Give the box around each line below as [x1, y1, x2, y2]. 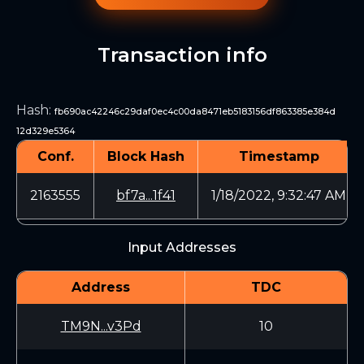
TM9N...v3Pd [60, 318, 141, 334]
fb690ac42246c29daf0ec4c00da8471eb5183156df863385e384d [54, 106, 336, 117]
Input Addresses [128, 240, 236, 255]
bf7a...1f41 [116, 188, 175, 203]
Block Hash [107, 149, 184, 164]
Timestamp [238, 149, 319, 164]
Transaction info [97, 43, 267, 67]
